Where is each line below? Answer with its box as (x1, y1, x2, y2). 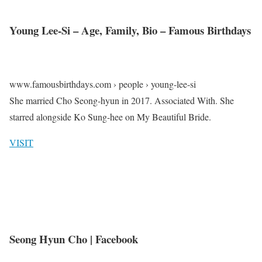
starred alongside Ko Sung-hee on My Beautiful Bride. (9, 111, 211, 123)
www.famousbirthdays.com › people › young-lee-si (9, 78, 196, 91)
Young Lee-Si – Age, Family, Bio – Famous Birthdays (9, 22, 251, 38)
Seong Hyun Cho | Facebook (9, 231, 138, 247)
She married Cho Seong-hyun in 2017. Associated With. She (9, 94, 234, 107)
